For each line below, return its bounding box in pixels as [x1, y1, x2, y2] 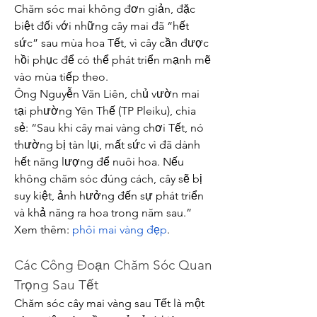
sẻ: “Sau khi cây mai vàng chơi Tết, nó [14, 121, 204, 134]
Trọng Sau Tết [14, 277, 98, 293]
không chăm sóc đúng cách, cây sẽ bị [14, 172, 202, 185]
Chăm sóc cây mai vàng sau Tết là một [14, 296, 204, 310]
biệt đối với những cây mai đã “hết [14, 19, 189, 33]
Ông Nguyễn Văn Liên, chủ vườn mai [14, 87, 200, 100]
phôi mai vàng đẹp [72, 223, 167, 236]
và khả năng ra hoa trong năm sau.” [14, 206, 192, 219]
